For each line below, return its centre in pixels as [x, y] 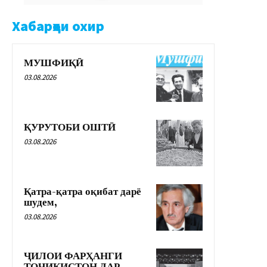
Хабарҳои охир [58, 26]
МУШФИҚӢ [54, 63]
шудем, [41, 202]
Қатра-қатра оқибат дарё [83, 192]
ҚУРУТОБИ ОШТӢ [70, 127]
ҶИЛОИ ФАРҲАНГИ [73, 256]
